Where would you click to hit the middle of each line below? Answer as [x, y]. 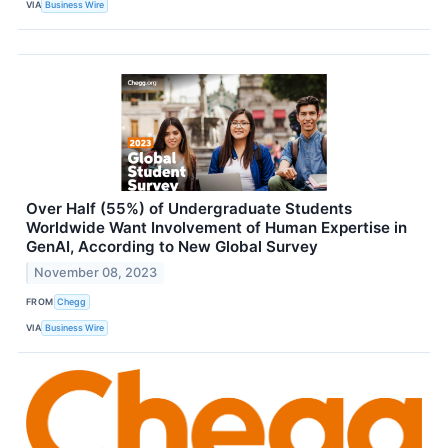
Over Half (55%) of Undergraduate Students [189, 208]
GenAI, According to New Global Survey [172, 246]
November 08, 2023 [96, 272]
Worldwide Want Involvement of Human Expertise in [216, 227]
